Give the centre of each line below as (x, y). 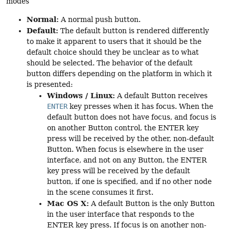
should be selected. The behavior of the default (110, 63)
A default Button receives (161, 96)
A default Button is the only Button (152, 204)
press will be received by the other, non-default (131, 139)
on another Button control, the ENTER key (123, 128)
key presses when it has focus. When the (140, 107)
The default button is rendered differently (134, 31)
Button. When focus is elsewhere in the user (125, 150)
